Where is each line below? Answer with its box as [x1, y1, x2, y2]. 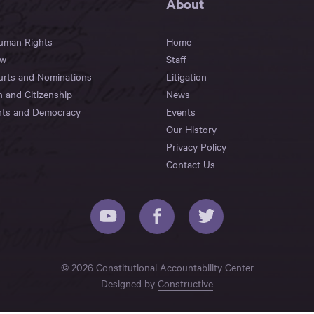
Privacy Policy [166, 139, 226, 153]
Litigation [166, 69, 207, 83]
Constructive [158, 275, 213, 290]
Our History [166, 121, 217, 136]
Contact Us [166, 156, 215, 171]
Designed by [101, 275, 158, 290]
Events [166, 104, 196, 118]
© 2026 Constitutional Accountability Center [60, 259, 254, 274]
